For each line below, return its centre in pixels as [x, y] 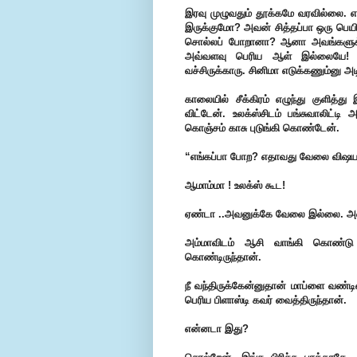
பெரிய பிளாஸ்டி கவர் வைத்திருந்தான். [266, 300]
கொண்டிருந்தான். [223, 257]
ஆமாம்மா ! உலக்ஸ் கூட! [235, 186]
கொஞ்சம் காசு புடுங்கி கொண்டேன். [262, 128]
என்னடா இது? [217, 329]
